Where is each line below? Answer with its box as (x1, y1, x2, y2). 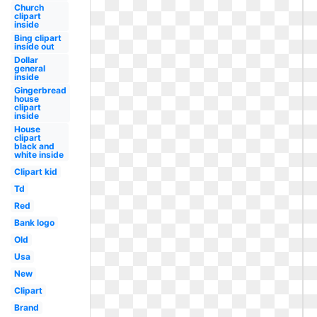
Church (13, 2, 44, 13)
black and (13, 141, 54, 151)
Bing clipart (13, 33, 62, 43)
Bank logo (13, 217, 54, 228)
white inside (13, 149, 64, 160)
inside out (13, 41, 54, 52)
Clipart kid (13, 166, 57, 177)
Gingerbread (13, 85, 67, 96)
